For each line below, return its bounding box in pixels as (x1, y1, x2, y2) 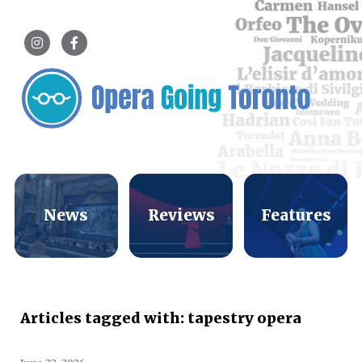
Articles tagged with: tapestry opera (20, 308, 301, 327)
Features (260, 205, 331, 225)
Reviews (147, 205, 215, 225)
